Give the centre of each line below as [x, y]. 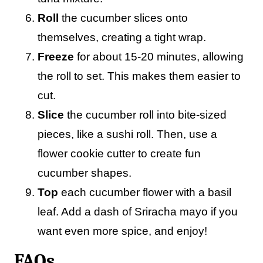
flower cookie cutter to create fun [119, 154]
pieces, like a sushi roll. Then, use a [127, 134]
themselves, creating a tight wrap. [122, 37]
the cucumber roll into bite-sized [145, 115]
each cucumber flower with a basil [145, 192]
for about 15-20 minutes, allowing [159, 57]
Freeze [56, 57]
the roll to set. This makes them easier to [139, 76]
